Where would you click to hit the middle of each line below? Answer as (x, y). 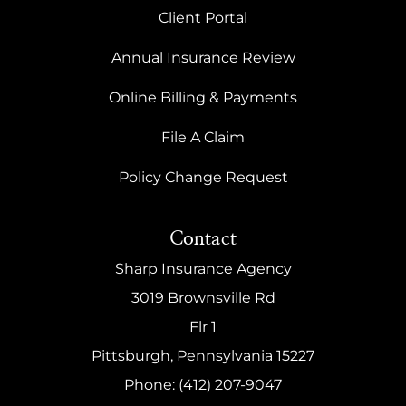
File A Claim (203, 138)
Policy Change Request (203, 178)
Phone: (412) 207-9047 (203, 385)
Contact (203, 239)
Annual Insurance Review (203, 58)
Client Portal (203, 18)
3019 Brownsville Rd (203, 298)
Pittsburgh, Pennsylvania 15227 (203, 356)
